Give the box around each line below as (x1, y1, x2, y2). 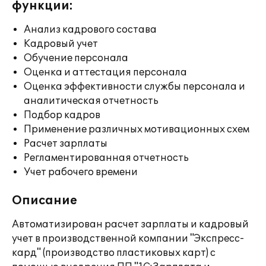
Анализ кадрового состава (24, 24, 157, 36)
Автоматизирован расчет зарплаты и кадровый (12, 218, 249, 230)
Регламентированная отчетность (24, 152, 189, 164)
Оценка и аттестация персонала (24, 66, 187, 78)
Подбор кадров (24, 109, 100, 121)
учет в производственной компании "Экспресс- (12, 233, 244, 245)
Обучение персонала (24, 52, 128, 64)
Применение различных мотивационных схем (24, 123, 249, 135)
